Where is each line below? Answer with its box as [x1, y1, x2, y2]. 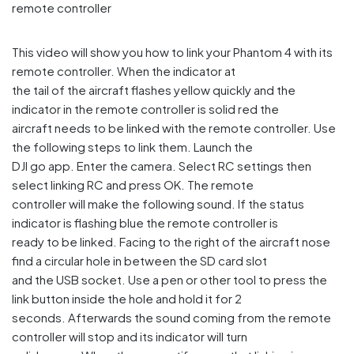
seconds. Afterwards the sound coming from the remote [12, 309, 331, 325]
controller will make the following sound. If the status [12, 195, 304, 211]
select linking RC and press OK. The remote [12, 176, 254, 192]
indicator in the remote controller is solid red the [12, 100, 279, 116]
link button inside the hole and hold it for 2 [12, 290, 242, 306]
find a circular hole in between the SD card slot [12, 252, 267, 268]
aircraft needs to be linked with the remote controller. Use [12, 119, 336, 135]
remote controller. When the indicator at [12, 62, 235, 78]
